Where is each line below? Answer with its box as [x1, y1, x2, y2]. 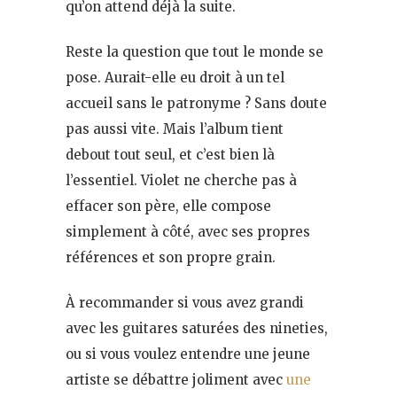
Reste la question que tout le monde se [66, 43, 323, 61]
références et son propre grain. [66, 249, 276, 267]
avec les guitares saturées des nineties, [66, 320, 328, 338]
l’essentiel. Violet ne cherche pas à [66, 172, 297, 190]
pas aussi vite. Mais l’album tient [66, 121, 284, 138]
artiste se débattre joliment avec [66, 371, 286, 389]
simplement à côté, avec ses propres [66, 223, 310, 241]
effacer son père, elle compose [66, 198, 271, 215]
